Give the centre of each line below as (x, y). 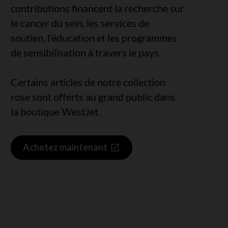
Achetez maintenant (65, 147)
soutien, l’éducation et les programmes (94, 37)
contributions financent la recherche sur (98, 8)
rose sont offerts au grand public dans (93, 96)
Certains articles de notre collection (88, 82)
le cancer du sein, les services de (80, 23)
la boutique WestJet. (56, 111)
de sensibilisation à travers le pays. (86, 52)
